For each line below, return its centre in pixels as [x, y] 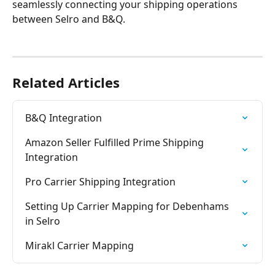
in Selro [43, 221]
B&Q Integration [64, 118]
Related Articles [66, 83]
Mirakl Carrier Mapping [79, 246]
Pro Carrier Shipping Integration [100, 182]
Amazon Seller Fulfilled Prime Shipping [116, 143]
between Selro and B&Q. [69, 19]
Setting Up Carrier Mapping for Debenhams [128, 207]
